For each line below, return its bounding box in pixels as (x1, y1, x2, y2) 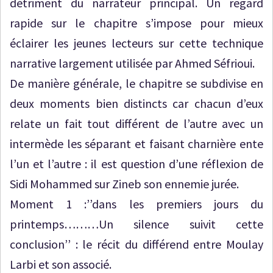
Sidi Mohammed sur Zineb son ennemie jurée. (10, 176, 239, 191)
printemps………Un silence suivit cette (10, 216, 263, 232)
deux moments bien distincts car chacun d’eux (10, 96, 263, 111)
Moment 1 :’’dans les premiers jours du (10, 196, 263, 211)
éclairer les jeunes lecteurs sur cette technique (10, 35, 263, 51)
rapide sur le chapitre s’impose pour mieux (10, 15, 263, 30)
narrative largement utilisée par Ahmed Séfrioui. (10, 55, 255, 71)
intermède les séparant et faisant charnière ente (10, 136, 263, 151)
